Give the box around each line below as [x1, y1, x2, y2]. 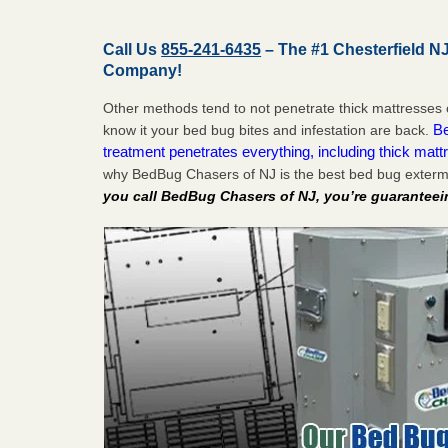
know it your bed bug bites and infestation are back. [103, 121, 434, 138]
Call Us [103, 40, 162, 58]
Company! [103, 61, 183, 79]
